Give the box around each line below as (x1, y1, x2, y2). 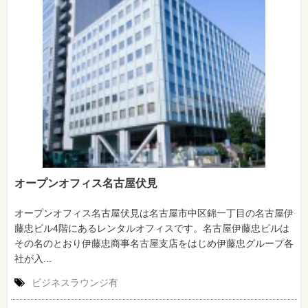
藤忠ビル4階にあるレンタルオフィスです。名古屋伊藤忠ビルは (14, 223, 289, 234)
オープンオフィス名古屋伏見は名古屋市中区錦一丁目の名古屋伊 (14, 208, 294, 219)
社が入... (14, 253, 52, 265)
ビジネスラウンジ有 (32, 277, 118, 289)
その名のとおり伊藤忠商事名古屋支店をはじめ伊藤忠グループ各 (14, 238, 294, 250)
